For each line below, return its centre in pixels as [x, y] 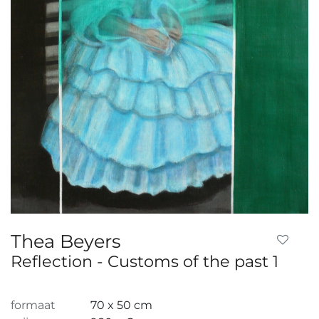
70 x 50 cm [121, 305]
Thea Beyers [66, 241]
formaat [33, 305]
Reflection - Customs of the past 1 [145, 261]
